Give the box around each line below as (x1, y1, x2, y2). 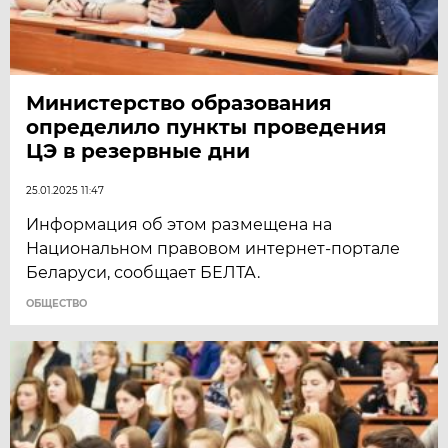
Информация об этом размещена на (26, 215, 333, 235)
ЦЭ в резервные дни (26, 139, 251, 164)
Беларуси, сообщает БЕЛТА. (26, 263, 261, 283)
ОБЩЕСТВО (26, 297, 88, 311)
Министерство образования (26, 91, 333, 116)
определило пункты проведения (26, 115, 388, 140)
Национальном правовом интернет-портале (26, 239, 401, 259)
